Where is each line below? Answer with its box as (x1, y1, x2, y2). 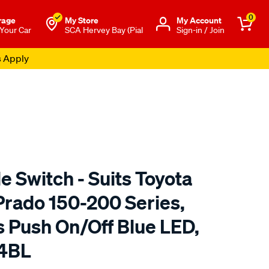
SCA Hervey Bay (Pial (65, 24, 143, 35)
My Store (65, 14, 98, 26)
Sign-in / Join (177, 24, 225, 35)
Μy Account (177, 14, 222, 26)
